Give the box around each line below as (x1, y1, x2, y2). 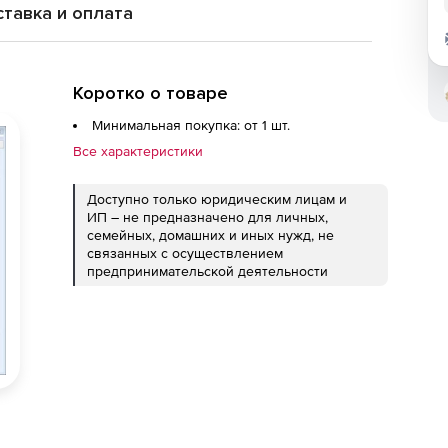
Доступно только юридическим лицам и (87, 191, 347, 207)
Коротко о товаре (73, 82, 228, 104)
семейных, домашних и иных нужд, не (87, 227, 334, 243)
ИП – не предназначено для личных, (87, 209, 328, 225)
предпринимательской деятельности (87, 263, 328, 279)
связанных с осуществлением (87, 245, 283, 261)
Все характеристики (73, 143, 203, 159)
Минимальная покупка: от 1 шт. (92, 117, 290, 133)
